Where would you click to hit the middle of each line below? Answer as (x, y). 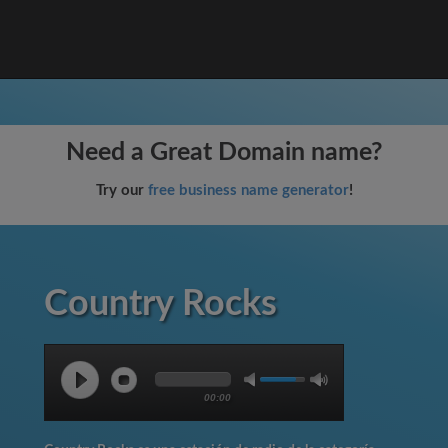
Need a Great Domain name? (224, 152)
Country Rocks (160, 304)
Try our (121, 190)
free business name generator (248, 190)
